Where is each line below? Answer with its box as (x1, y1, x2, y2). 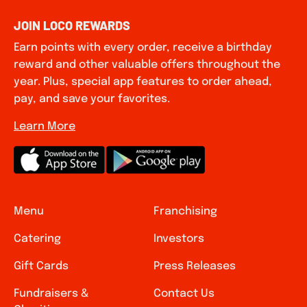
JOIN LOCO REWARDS (14, 18, 130, 33)
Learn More (14, 121, 75, 132)
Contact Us (153, 288, 214, 299)
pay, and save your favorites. (14, 93, 170, 105)
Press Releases (153, 260, 236, 272)
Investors (153, 233, 204, 245)
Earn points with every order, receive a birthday (14, 42, 272, 53)
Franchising (153, 206, 217, 217)
